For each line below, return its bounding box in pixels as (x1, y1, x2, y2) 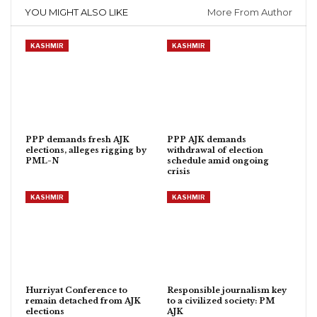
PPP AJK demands (167, 134, 246, 144)
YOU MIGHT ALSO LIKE (25, 6, 128, 18)
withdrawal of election (167, 144, 263, 155)
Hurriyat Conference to (25, 284, 127, 295)
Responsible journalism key (167, 284, 287, 295)
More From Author (207, 6, 292, 18)
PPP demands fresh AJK (25, 134, 129, 144)
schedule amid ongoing (167, 155, 269, 166)
